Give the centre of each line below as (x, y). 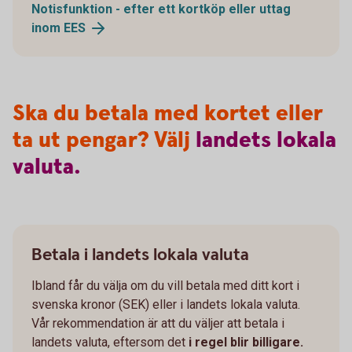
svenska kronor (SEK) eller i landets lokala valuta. (166, 305)
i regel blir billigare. (246, 343)
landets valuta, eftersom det (110, 343)
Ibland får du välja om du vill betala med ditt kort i (165, 286)
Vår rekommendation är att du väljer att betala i (158, 324)
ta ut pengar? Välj (104, 141)
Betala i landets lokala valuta (140, 255)
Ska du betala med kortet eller (168, 114)
